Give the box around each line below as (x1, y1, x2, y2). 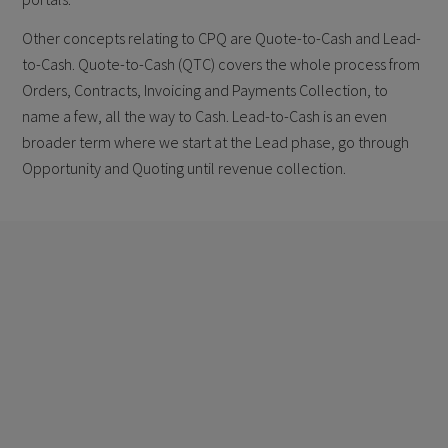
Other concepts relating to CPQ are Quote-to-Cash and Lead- (22, 27, 422, 48)
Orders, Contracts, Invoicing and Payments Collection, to (22, 79, 389, 100)
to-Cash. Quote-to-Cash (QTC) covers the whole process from (22, 53, 421, 74)
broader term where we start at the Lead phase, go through (22, 131, 410, 152)
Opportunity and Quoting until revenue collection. (22, 157, 347, 178)
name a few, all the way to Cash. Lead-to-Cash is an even (22, 105, 388, 126)
